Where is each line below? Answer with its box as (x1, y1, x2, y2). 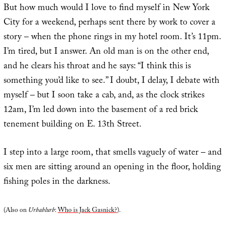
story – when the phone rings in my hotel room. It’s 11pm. (3, 30, 221, 46)
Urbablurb (28, 205, 55, 216)
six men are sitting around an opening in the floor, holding (3, 160, 221, 176)
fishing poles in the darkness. (3, 174, 110, 190)
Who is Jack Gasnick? (57, 205, 117, 216)
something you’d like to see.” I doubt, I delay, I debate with (3, 73, 219, 89)
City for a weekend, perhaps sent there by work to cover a (3, 15, 215, 31)
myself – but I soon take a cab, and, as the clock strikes (3, 88, 204, 104)
